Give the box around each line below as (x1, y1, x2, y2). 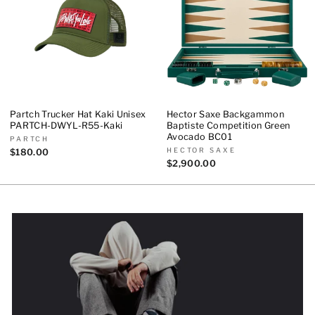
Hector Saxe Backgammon (167, 108, 285, 120)
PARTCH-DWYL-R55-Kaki (10, 120, 123, 131)
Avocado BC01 (167, 131, 232, 142)
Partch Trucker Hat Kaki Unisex (10, 108, 146, 120)
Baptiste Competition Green (167, 120, 290, 131)
